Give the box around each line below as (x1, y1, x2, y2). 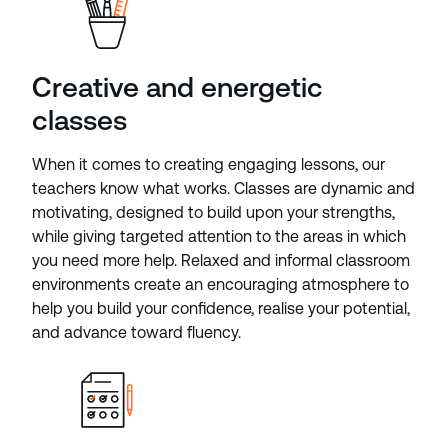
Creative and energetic (32, 71, 323, 103)
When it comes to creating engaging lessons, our (32, 155, 385, 174)
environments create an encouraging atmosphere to (32, 275, 409, 294)
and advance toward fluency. (32, 323, 245, 342)
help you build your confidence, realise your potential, (32, 299, 410, 318)
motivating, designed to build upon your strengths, (32, 203, 395, 222)
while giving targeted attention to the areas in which (32, 227, 406, 246)
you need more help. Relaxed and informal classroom (32, 251, 410, 270)
